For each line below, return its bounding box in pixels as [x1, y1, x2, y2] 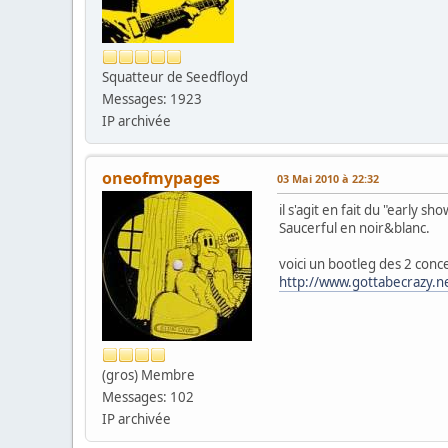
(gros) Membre [102, 366, 195, 385]
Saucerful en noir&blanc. [279, 219, 430, 238]
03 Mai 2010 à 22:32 [277, 171, 379, 187]
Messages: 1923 [102, 90, 202, 109]
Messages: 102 [102, 388, 194, 407]
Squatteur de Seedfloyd [102, 68, 248, 87]
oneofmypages [102, 167, 220, 190]
